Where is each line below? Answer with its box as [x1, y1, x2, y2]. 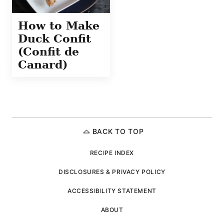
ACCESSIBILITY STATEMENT [67, 186, 156, 194]
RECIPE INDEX [89, 148, 134, 156]
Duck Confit [18, 31, 91, 45]
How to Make [18, 18, 99, 32]
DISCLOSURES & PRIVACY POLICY [58, 167, 165, 175]
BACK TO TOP [92, 126, 144, 135]
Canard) [18, 57, 67, 71]
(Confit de [18, 44, 79, 58]
